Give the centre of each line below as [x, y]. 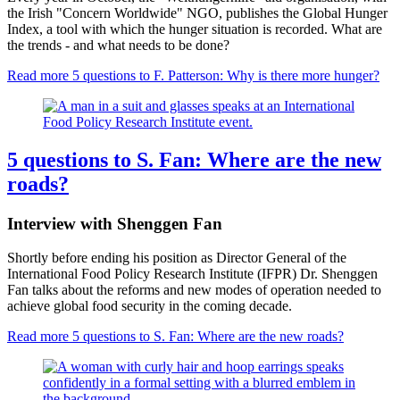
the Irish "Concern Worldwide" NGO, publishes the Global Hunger [197, 12]
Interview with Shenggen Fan [115, 223]
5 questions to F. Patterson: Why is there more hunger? [224, 75]
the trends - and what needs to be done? [118, 45]
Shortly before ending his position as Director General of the [177, 258]
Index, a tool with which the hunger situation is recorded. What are [195, 29]
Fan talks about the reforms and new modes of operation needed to [194, 290]
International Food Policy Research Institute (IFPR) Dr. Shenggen [192, 274]
